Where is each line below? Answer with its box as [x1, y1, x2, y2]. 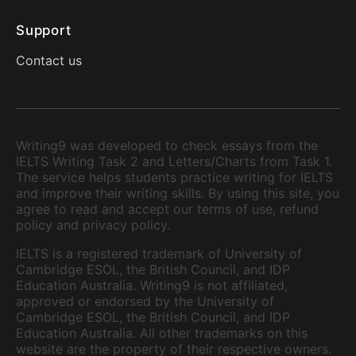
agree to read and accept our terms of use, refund [16, 201, 319, 217]
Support [16, 22, 72, 38]
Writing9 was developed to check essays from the [16, 137, 318, 153]
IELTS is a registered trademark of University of [16, 246, 302, 261]
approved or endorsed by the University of [16, 293, 274, 309]
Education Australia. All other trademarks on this [16, 325, 308, 341]
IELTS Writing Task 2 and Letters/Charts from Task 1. [16, 153, 332, 169]
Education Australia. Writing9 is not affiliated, [16, 277, 288, 293]
